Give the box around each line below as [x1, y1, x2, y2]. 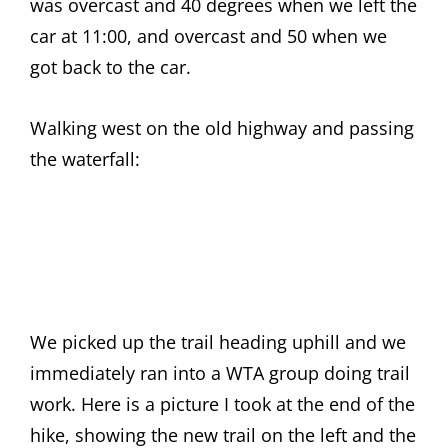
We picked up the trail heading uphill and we [30, 330, 406, 354]
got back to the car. [30, 55, 191, 79]
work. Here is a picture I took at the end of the [30, 392, 415, 416]
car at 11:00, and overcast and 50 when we [30, 24, 387, 48]
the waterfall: [30, 147, 140, 171]
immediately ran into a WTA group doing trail [30, 361, 410, 385]
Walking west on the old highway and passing [30, 116, 414, 140]
